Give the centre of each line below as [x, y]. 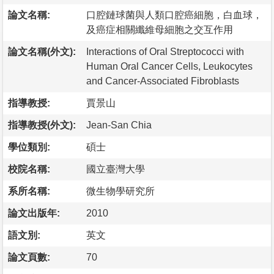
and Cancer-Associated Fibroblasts [163, 81]
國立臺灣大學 [116, 169]
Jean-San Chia [119, 125]
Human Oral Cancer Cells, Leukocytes [169, 66]
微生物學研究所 [120, 191]
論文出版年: [34, 213]
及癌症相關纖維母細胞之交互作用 [160, 29]
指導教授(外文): [42, 125]
